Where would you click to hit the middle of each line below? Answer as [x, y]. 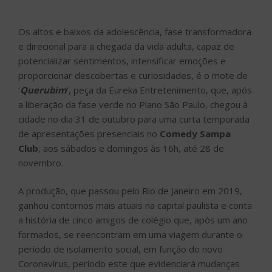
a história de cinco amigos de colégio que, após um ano [133, 220]
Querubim [43, 90]
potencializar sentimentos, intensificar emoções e [122, 60]
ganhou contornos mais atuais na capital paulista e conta [135, 206]
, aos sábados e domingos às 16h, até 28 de [131, 148]
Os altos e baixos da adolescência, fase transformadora [135, 31]
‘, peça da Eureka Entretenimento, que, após [159, 90]
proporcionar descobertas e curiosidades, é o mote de [133, 75]
